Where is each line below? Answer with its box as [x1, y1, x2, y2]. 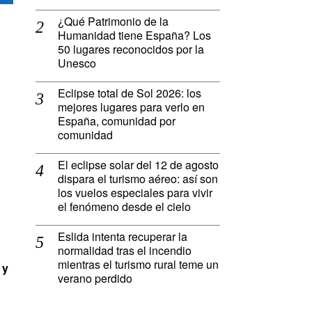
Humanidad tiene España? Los [58, 27, 211, 44]
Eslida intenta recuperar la [58, 228, 187, 245]
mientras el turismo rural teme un [58, 256, 219, 273]
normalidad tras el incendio [58, 242, 192, 259]
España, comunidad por [58, 113, 175, 130]
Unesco [58, 55, 96, 72]
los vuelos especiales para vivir [58, 185, 212, 201]
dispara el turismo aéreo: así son [58, 171, 218, 187]
